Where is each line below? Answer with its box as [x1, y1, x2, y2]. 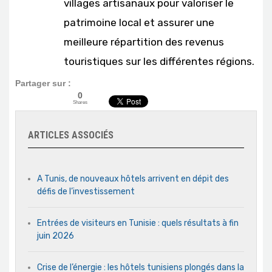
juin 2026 [37, 230, 74, 241]
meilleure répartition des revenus [64, 35, 224, 48]
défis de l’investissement [37, 186, 135, 197]
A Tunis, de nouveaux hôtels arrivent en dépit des [37, 173, 229, 184]
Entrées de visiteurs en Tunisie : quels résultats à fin [37, 217, 239, 228]
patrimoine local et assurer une [64, 16, 214, 29]
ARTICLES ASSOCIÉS [28, 129, 114, 141]
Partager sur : [15, 78, 71, 88]
